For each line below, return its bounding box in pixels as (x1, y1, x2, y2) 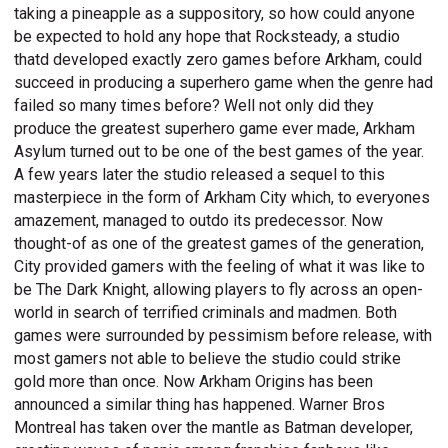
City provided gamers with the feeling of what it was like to (14, 257, 426, 277)
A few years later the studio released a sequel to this (14, 165, 386, 185)
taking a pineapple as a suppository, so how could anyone (14, 4, 416, 24)
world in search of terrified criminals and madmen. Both (14, 303, 398, 323)
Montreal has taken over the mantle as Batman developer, (14, 418, 414, 438)
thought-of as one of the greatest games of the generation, (14, 234, 425, 254)
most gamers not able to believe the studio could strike (14, 349, 402, 369)
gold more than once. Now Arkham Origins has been (14, 372, 374, 392)
